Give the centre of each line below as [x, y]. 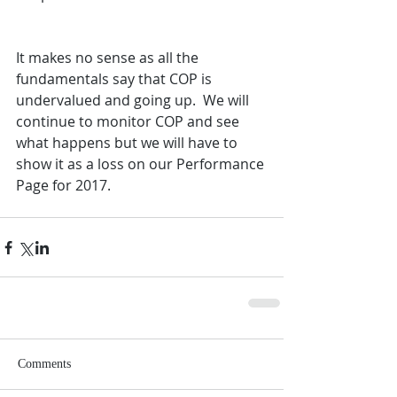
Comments [44, 364]
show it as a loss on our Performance [142, 164]
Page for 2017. [63, 186]
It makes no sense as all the [109, 58]
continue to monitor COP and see [129, 122]
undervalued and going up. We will [134, 101]
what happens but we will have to [128, 143]
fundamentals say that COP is [116, 79]
